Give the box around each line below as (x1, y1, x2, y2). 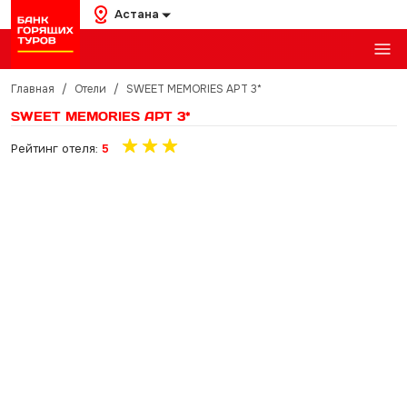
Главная (10, 82, 55, 96)
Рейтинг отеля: (10, 141, 102, 156)
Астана (114, 6, 159, 22)
